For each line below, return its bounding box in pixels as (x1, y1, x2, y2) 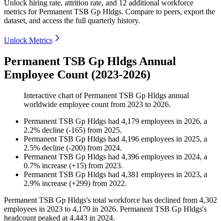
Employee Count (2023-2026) (4, 68, 150, 81)
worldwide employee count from (24, 100, 127, 109)
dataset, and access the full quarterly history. (4, 16, 140, 25)
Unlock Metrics (4, 36, 52, 45)
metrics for (4, 7, 39, 16)
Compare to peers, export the (125, 7, 215, 16)
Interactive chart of (24, 91, 84, 100)
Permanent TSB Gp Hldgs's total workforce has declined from (4, 196, 199, 205)
